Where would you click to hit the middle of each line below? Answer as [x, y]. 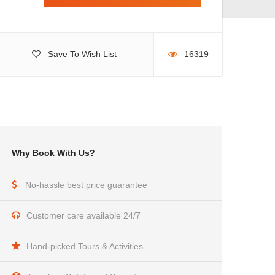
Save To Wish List [82, 54]
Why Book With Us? [53, 153]
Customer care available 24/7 [83, 215]
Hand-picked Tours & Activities [85, 246]
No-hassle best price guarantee [86, 185]
